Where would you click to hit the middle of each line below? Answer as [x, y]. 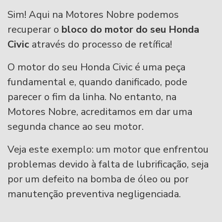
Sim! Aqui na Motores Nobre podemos [93, 15]
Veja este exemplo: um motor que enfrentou [108, 150]
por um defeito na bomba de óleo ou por [98, 179]
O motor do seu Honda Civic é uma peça [96, 67]
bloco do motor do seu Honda [130, 30]
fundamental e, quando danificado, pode [97, 82]
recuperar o [34, 30]
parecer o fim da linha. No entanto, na [92, 97]
